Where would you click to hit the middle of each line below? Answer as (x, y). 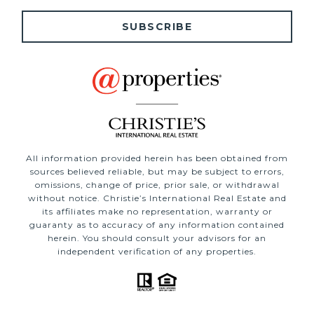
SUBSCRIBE (157, 27)
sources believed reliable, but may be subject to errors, (157, 172)
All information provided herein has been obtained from (157, 158)
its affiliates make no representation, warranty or (157, 212)
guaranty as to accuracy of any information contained (157, 225)
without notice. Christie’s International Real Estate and (157, 198)
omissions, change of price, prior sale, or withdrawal (157, 185)
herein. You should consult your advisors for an (157, 238)
